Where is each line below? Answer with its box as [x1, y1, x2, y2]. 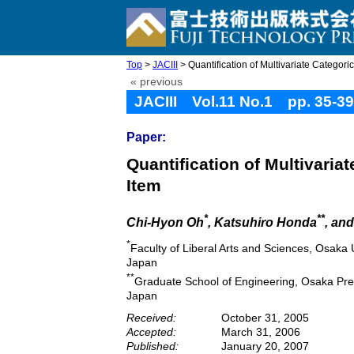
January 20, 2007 [221, 339, 309, 352]
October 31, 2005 [221, 311, 309, 324]
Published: [126, 339, 179, 352]
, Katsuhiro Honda [208, 216, 317, 230]
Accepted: [126, 325, 176, 338]
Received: [126, 311, 176, 324]
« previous [130, 76, 183, 88]
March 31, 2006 [221, 325, 300, 338]
